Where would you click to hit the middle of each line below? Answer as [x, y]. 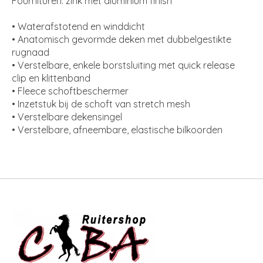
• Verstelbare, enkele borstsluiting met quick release [123, 65]
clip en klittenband [51, 78]
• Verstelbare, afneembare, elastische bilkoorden [117, 129]
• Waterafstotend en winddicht [78, 26]
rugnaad [31, 52]
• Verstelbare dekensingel [67, 117]
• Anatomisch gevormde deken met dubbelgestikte [122, 39]
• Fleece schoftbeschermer [70, 91]
